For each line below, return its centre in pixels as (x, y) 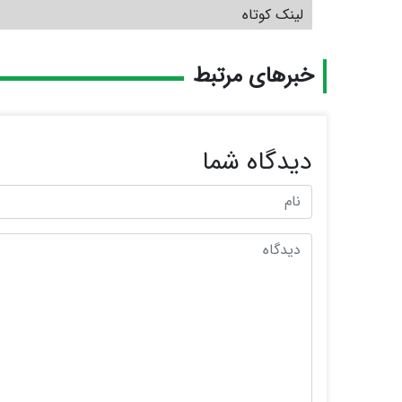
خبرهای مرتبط (253, 77)
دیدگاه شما (257, 163)
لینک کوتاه (273, 15)
